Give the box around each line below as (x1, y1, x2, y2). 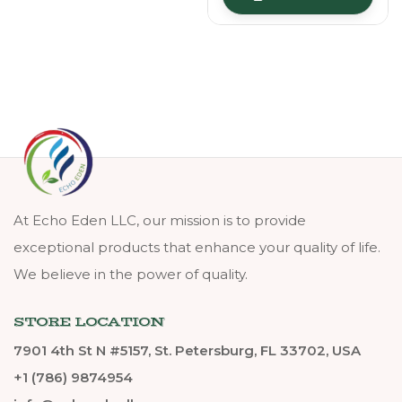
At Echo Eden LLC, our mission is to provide (13, 212, 306, 230)
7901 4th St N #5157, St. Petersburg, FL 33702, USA (13, 342, 361, 360)
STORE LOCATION (13, 313, 164, 331)
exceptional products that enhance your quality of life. (13, 239, 380, 257)
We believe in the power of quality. (13, 266, 248, 284)
